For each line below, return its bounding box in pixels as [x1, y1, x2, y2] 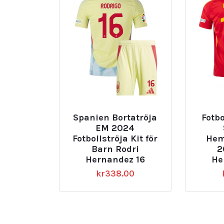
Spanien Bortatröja [73, 111, 157, 123]
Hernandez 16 [85, 153, 145, 165]
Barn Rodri [91, 143, 139, 154]
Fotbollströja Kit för [72, 132, 158, 144]
